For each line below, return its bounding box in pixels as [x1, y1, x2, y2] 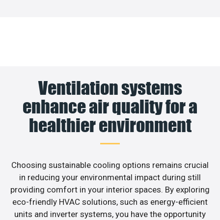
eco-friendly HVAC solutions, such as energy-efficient [12, 196, 208, 207]
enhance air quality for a [23, 95, 197, 117]
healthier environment [28, 114, 192, 136]
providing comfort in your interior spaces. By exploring [10, 184, 210, 194]
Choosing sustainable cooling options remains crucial [11, 160, 209, 170]
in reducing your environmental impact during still [19, 172, 201, 182]
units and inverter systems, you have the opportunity [14, 209, 206, 219]
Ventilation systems [38, 77, 182, 99]
